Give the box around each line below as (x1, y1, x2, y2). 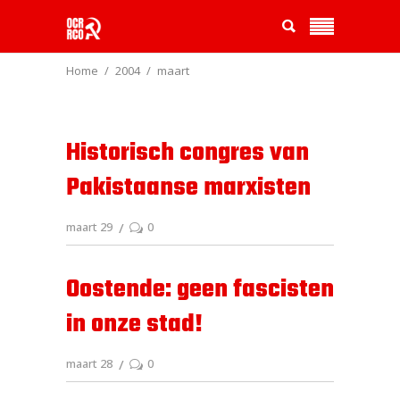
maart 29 (66, 219, 112, 236)
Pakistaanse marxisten (66, 169, 311, 207)
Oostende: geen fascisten (66, 271, 334, 309)
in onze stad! (66, 305, 203, 344)
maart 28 (66, 355, 112, 372)
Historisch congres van (66, 134, 309, 172)
